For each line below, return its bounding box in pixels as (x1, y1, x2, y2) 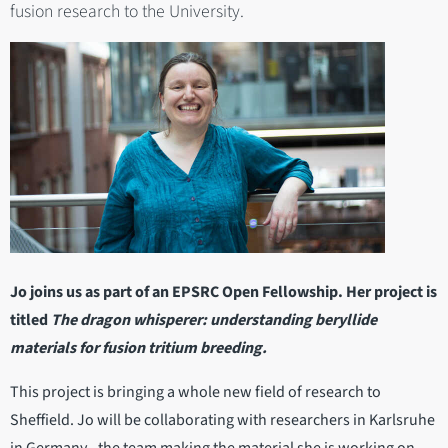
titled (10, 309, 51, 332)
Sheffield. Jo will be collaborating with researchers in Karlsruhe (10, 409, 435, 432)
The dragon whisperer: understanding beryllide (51, 309, 377, 332)
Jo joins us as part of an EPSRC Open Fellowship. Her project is (10, 281, 437, 304)
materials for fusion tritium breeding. (10, 337, 267, 360)
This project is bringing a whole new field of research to (10, 381, 381, 404)
